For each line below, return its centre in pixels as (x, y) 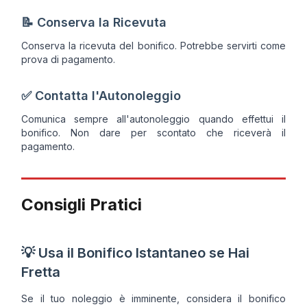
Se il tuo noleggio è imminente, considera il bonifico (153, 298)
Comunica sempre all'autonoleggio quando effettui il (153, 119)
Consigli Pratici (82, 204)
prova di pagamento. (68, 59)
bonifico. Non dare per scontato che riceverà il (153, 132)
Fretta (41, 272)
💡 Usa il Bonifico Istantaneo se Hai (135, 253)
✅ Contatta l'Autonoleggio (101, 95)
